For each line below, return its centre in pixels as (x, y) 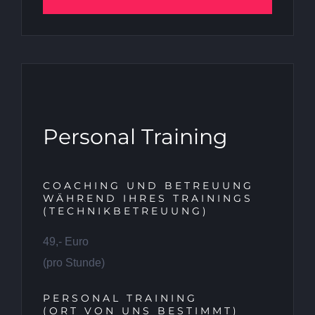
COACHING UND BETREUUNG (148, 186)
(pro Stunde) (74, 263)
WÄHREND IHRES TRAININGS (148, 199)
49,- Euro (66, 242)
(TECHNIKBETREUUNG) (126, 211)
